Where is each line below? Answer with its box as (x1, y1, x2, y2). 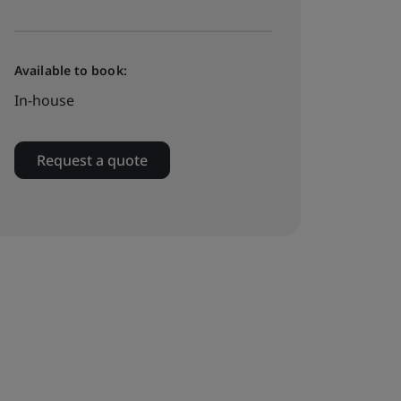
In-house (14, 90, 74, 110)
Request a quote (37, 150, 148, 170)
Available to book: (14, 62, 127, 79)
